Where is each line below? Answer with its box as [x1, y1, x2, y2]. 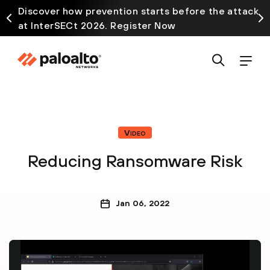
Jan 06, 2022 [116, 198, 169, 208]
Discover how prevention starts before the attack [18, 5, 259, 16]
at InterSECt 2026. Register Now [18, 20, 176, 31]
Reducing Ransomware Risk [28, 151, 242, 171]
